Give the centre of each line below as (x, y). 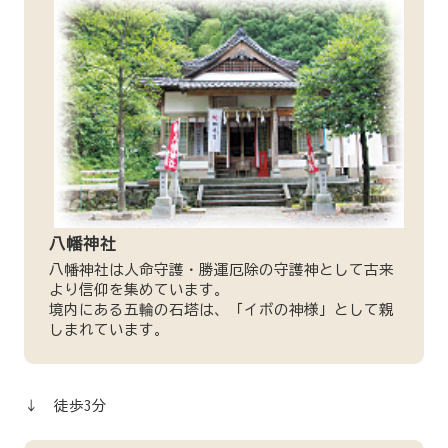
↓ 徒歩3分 (65, 406)
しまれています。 (108, 329)
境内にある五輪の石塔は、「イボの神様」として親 (221, 309)
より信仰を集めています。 (138, 289)
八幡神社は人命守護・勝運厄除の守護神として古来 (221, 269)
